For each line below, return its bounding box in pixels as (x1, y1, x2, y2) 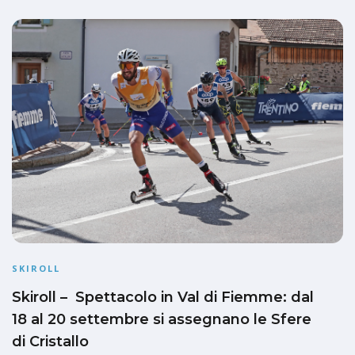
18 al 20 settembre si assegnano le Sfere (12, 310, 311, 328)
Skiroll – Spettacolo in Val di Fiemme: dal (12, 288, 314, 306)
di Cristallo (12, 332, 89, 350)
